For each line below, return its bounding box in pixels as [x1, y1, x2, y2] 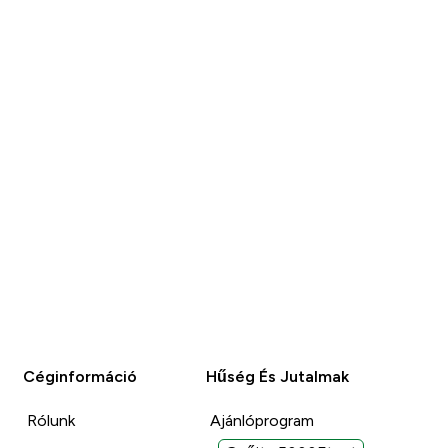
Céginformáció [23, 367, 138, 385]
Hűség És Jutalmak [205, 367, 349, 385]
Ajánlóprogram [209, 411, 314, 429]
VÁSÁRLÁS [104, 12, 189, 30]
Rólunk [27, 411, 76, 429]
